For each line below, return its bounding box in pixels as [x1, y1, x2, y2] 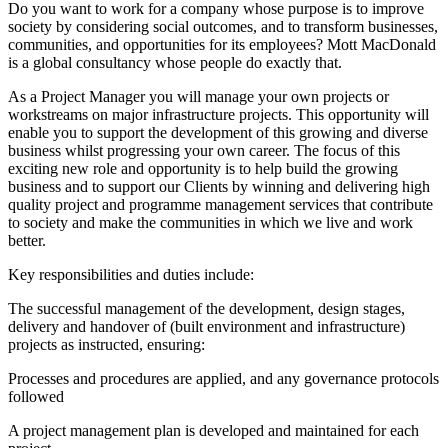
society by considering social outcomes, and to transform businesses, [8, 18, 438, 36]
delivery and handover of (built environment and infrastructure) [8, 318, 405, 336]
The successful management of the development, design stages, [8, 300, 405, 318]
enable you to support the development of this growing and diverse [8, 124, 428, 142]
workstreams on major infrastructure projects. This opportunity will [8, 106, 429, 124]
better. [8, 232, 46, 250]
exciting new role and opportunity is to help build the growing [8, 160, 398, 178]
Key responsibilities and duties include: [8, 266, 254, 284]
